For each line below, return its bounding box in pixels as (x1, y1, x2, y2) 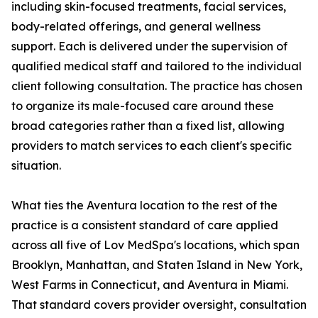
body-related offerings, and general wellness (11, 19, 261, 34)
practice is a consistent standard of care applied (11, 218, 278, 233)
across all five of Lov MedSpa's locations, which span (11, 238, 300, 253)
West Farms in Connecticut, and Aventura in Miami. (11, 278, 288, 292)
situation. (11, 158, 61, 173)
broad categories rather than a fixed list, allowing (11, 119, 285, 133)
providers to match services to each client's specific (11, 138, 292, 153)
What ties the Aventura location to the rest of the (11, 198, 278, 213)
